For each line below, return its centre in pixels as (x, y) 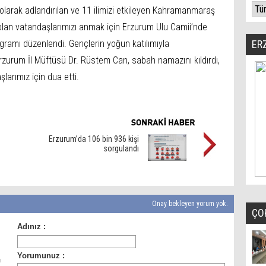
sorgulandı (121, 148)
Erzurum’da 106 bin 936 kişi (94, 139)
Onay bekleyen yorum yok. (189, 204)
